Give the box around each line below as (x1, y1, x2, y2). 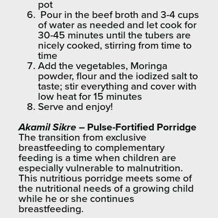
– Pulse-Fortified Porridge (79, 122, 197, 133)
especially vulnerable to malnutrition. (18, 163, 183, 174)
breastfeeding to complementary (18, 143, 164, 153)
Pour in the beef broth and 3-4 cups (38, 10, 199, 20)
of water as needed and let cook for (38, 20, 197, 31)
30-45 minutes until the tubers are (38, 30, 191, 41)
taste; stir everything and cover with (38, 81, 197, 92)
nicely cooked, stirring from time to (38, 40, 192, 51)
